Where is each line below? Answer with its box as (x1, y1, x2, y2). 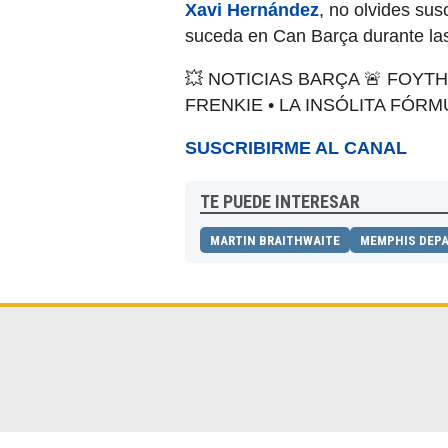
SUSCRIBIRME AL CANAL (185, 138, 407, 159)
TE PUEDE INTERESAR (200, 191, 360, 213)
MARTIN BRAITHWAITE (210, 233, 340, 249)
